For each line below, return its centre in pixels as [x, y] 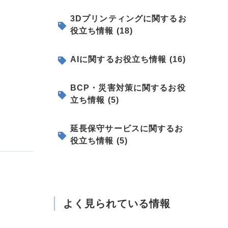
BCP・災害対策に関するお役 [128, 88]
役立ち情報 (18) [102, 31]
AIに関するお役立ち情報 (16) [128, 59]
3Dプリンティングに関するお [129, 18]
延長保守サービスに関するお [127, 128]
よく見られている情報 [117, 203]
